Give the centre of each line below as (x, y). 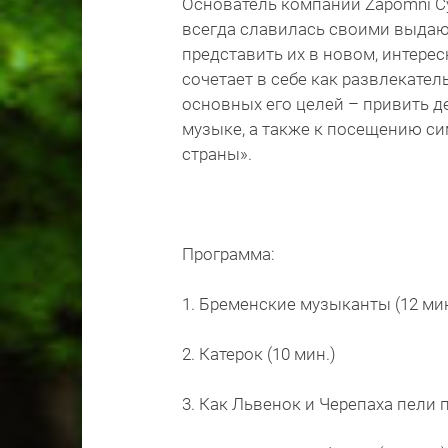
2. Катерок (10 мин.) (259, 354)
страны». (217, 154)
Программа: (228, 254)
